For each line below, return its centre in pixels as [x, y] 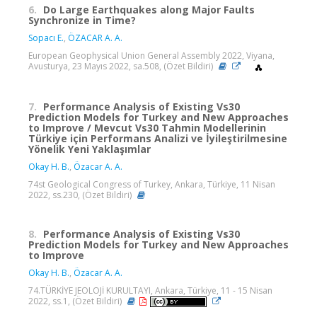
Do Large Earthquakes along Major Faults [149, 10]
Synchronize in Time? [82, 21]
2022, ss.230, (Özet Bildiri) [81, 195]
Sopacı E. [46, 38]
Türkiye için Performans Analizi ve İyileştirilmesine [158, 138]
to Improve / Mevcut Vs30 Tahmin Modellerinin [147, 127]
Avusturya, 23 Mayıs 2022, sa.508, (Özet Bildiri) [122, 67]
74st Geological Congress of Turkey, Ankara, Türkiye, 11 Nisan [152, 184]
